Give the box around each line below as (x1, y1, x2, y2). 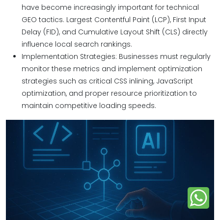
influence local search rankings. (22, 39, 132, 49)
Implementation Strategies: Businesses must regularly (22, 52, 211, 61)
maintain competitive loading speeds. (22, 101, 156, 110)
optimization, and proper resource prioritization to (22, 88, 197, 98)
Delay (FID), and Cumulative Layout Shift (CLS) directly (22, 27, 208, 37)
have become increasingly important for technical (22, 2, 199, 12)
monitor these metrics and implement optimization (22, 64, 202, 74)
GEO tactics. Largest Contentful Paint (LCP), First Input (22, 15, 206, 25)
